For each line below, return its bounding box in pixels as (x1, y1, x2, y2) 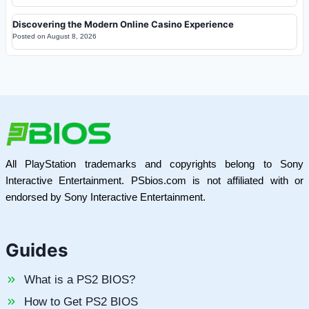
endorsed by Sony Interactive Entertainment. (6, 191, 206, 203)
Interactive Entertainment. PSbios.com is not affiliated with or (6, 175, 303, 186)
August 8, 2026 (47, 32, 97, 40)
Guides (6, 239, 68, 261)
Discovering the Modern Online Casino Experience (12, 18, 234, 30)
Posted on (12, 32, 47, 40)
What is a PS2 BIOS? (24, 273, 135, 286)
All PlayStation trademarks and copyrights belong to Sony (6, 158, 303, 170)
